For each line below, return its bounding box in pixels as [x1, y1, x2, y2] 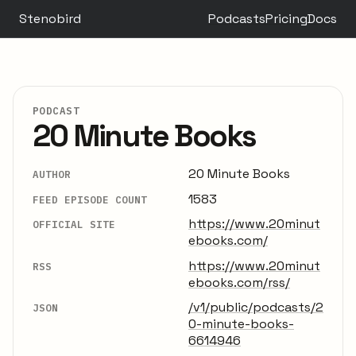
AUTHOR [33, 168, 71, 181]
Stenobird [19, 10, 81, 28]
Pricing [265, 10, 308, 28]
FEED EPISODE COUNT [33, 192, 147, 206]
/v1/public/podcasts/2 [188, 298, 323, 315]
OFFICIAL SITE [33, 218, 115, 231]
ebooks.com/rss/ [188, 273, 290, 291]
